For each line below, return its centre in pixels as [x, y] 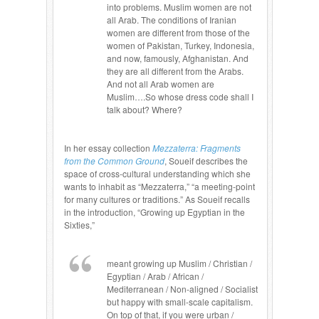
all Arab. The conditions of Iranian [172, 20]
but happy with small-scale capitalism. [180, 302]
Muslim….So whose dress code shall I [180, 96]
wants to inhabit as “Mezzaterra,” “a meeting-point [159, 186]
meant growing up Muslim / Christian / [179, 263]
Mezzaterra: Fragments [197, 148]
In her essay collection [107, 148]
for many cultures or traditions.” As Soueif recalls [157, 199]
